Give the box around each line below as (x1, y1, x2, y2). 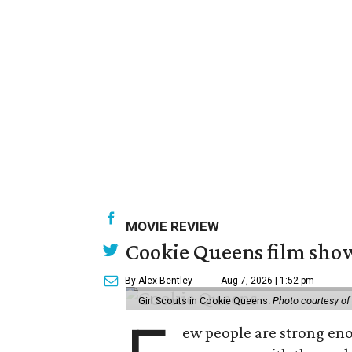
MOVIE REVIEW (126, 218, 219, 234)
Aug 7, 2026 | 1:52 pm (221, 275, 314, 286)
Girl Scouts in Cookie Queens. (138, 295, 273, 306)
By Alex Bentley (125, 275, 192, 286)
